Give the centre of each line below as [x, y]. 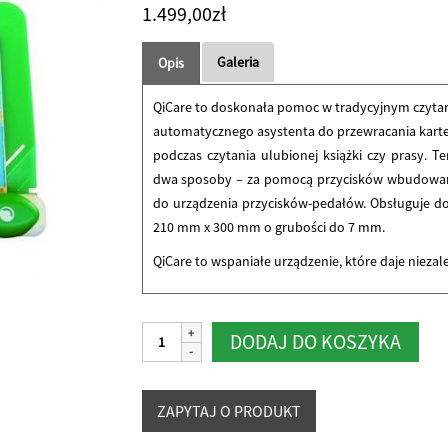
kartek [159, 429]
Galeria [237, 62]
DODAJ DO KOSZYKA [315, 341]
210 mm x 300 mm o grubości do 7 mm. [268, 227]
